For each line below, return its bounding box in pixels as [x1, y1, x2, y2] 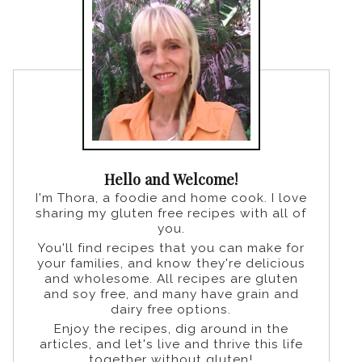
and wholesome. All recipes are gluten [44, 271, 298, 287]
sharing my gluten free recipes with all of [36, 206, 307, 221]
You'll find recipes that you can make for [37, 241, 305, 256]
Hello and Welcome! [104, 169, 238, 190]
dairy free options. [111, 302, 232, 318]
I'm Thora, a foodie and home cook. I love [35, 191, 307, 206]
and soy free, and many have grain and [43, 287, 299, 302]
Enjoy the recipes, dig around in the [53, 322, 288, 337]
